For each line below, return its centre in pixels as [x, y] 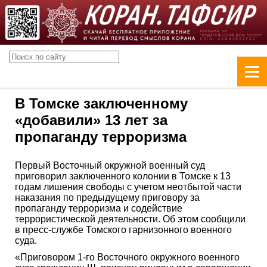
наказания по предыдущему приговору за [107, 197]
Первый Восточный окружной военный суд [110, 165]
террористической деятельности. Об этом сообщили [130, 219]
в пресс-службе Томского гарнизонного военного [123, 229]
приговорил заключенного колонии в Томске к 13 [123, 176]
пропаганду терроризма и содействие [99, 208]
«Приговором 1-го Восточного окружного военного [127, 257]
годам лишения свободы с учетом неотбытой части [128, 187]
